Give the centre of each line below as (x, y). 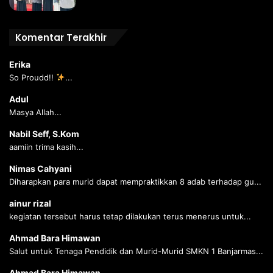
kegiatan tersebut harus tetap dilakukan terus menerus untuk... (130, 217)
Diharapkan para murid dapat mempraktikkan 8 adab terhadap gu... (135, 182)
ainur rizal (30, 204)
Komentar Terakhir (61, 38)
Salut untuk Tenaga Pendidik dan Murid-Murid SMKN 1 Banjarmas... (136, 251)
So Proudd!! (33, 78)
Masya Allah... (35, 112)
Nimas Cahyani (41, 169)
